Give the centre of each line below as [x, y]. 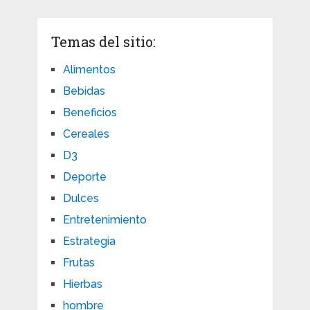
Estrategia [89, 241]
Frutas [79, 263]
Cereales [86, 134]
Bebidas [84, 91]
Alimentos [89, 70]
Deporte [84, 177]
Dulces [81, 199]
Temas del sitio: [103, 42]
